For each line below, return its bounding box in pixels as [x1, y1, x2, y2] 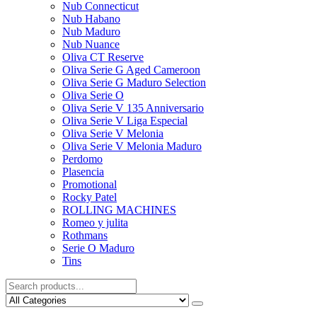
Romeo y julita [62, 217, 128, 229]
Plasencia [62, 166, 104, 178]
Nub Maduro [62, 25, 120, 38]
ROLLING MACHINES [62, 204, 176, 216]
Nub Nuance [62, 38, 120, 50]
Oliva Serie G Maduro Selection [62, 76, 206, 88]
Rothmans [62, 229, 108, 241]
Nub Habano [62, 13, 120, 25]
